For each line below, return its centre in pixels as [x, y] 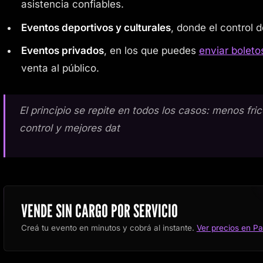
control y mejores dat [70, 128]
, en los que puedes [151, 50]
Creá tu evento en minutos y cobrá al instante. [109, 228]
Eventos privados [62, 50]
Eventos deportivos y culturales [96, 27]
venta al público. [60, 68]
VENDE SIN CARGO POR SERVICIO [99, 211]
